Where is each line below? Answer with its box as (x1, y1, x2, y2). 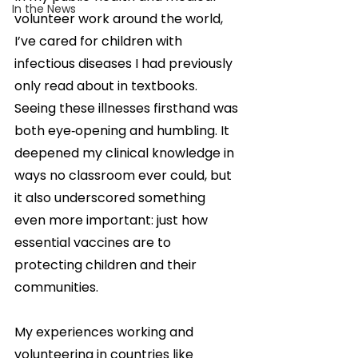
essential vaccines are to (14, 233, 174, 252)
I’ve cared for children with (14, 32, 185, 50)
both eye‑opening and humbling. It (14, 121, 233, 140)
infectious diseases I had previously (14, 54, 236, 73)
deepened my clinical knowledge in (14, 144, 237, 162)
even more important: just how (14, 211, 211, 229)
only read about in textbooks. (14, 77, 201, 95)
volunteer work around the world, (14, 10, 226, 28)
